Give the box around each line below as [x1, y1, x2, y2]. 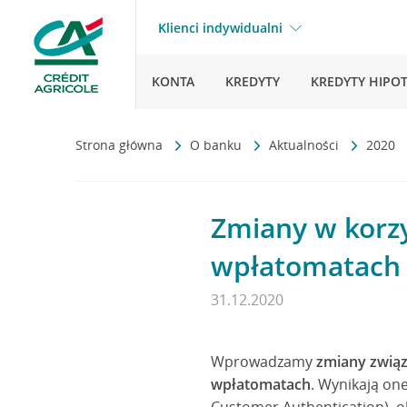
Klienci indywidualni [158, 19, 283, 36]
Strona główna [75, 136, 166, 154]
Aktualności [269, 136, 342, 154]
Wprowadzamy [211, 352, 316, 372]
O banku [190, 136, 245, 154]
